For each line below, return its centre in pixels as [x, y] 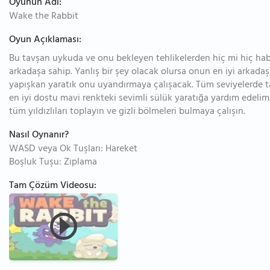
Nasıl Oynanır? [39, 136]
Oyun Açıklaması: [45, 40]
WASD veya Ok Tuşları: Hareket [73, 149]
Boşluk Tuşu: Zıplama [53, 163]
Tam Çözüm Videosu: [53, 186]
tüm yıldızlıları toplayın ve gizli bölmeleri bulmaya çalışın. [127, 112]
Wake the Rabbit [44, 17]
